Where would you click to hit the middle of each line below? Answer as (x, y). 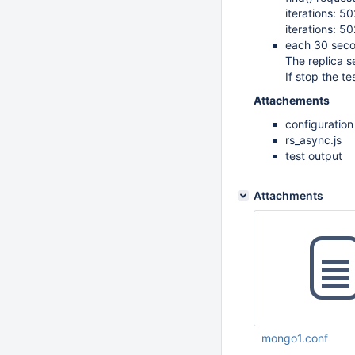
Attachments (288, 195)
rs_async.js (313, 140)
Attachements (292, 100)
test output (314, 156)
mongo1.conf (295, 338)
